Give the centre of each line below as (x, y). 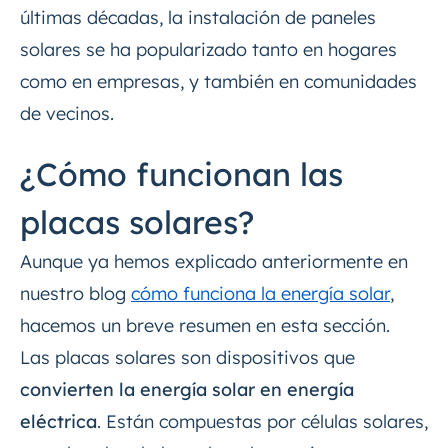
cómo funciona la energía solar (260, 294)
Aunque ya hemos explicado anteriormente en (214, 262)
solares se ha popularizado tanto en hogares (208, 50)
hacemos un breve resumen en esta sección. (205, 326)
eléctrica (58, 422)
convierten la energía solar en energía (187, 390)
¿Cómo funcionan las (181, 174)
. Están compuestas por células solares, (262, 422)
